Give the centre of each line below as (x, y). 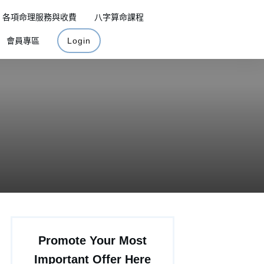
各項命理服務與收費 (39, 17)
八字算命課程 (119, 17)
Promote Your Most (93, 240)
